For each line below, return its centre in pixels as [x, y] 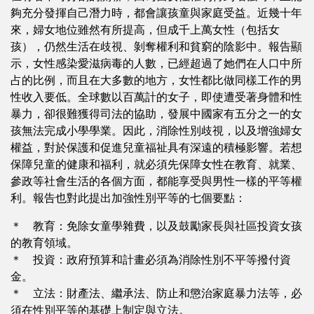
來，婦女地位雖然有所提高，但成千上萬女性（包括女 [145, 30]
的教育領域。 [45, 243]
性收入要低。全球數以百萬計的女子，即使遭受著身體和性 [157, 97]
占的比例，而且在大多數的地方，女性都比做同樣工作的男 [157, 80]
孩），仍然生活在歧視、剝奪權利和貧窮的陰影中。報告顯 [157, 47]
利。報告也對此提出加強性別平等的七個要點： [129, 198]
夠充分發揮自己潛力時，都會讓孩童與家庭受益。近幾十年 [157, 13]
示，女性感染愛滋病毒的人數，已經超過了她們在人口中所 [157, 63]
